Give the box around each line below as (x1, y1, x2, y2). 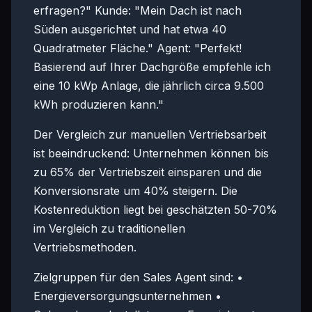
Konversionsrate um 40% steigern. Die (33, 184, 237, 198)
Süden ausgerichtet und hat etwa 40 (33, 22, 226, 36)
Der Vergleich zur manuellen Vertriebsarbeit (33, 127, 266, 141)
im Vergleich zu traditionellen (33, 221, 185, 235)
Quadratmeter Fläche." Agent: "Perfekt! (33, 41, 242, 55)
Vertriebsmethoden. (33, 240, 136, 254)
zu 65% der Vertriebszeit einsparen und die (33, 165, 262, 179)
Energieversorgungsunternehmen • (33, 289, 221, 303)
